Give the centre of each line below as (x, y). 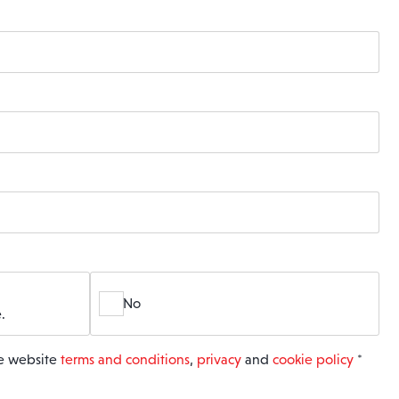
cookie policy (313, 359)
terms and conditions (125, 359)
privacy (219, 359)
